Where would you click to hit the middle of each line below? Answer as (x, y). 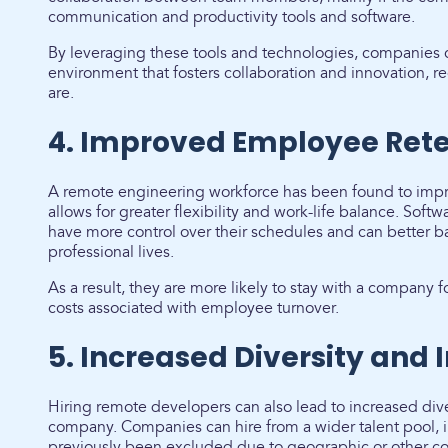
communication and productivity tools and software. (233, 17)
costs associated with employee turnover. (193, 308)
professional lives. (113, 252)
